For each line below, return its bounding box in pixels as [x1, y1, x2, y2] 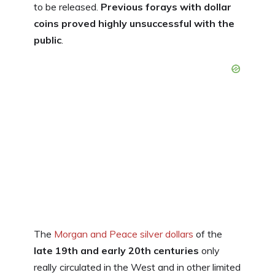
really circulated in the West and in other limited [34, 260, 241, 273]
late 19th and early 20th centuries [34, 244, 199, 257]
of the [193, 227, 222, 240]
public [34, 33, 61, 46]
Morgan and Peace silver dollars [54, 227, 193, 240]
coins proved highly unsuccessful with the [34, 17, 234, 29]
